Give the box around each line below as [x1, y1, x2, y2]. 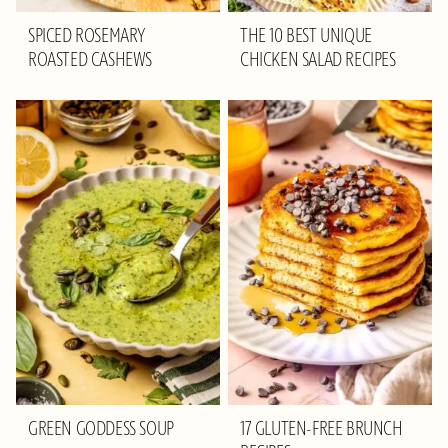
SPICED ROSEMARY [28, 24, 146, 49]
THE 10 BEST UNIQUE [240, 24, 372, 49]
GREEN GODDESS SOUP [28, 416, 174, 441]
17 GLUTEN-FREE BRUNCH [240, 416, 403, 441]
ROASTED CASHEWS [28, 48, 152, 73]
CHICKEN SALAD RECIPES [240, 48, 396, 73]
